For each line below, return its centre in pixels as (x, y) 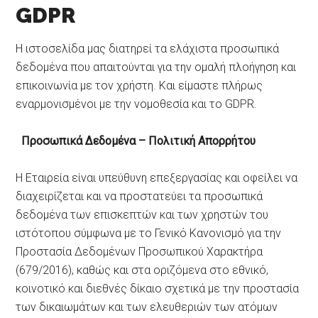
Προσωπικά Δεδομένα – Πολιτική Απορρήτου (136, 141)
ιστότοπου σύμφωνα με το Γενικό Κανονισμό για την (149, 233)
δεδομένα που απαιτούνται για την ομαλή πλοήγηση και (156, 67)
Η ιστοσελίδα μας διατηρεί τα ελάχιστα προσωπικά (148, 48)
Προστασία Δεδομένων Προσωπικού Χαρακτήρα (139, 251)
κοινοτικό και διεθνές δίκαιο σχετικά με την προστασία (158, 288)
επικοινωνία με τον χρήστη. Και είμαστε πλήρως (139, 85)
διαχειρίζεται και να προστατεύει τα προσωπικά (139, 196)
